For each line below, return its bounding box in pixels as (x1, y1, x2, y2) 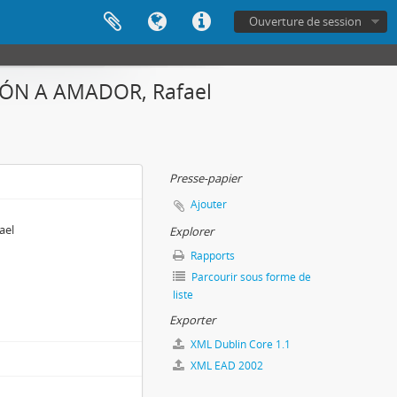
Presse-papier (169, 170, 241, 186)
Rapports (188, 248, 235, 263)
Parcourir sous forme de (189, 269, 311, 284)
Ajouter (191, 197, 227, 212)
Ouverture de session (249, 13, 362, 29)
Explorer (169, 223, 214, 239)
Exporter (169, 312, 215, 328)
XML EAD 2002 (188, 358, 263, 373)
